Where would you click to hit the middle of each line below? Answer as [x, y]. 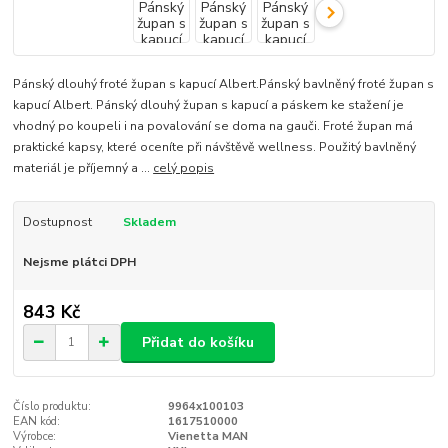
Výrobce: [35, 437]
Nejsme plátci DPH [79, 261]
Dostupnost [57, 221]
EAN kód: [37, 422]
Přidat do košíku [198, 342]
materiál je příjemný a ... [83, 167]
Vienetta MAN [207, 437]
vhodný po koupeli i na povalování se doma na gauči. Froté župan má [213, 125]
